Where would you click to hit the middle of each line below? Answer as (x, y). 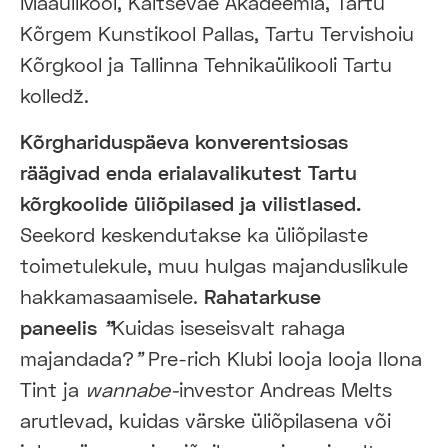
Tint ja (52, 388)
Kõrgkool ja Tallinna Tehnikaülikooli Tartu (206, 63)
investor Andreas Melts (285, 388)
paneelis (58, 326)
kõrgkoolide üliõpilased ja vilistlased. (190, 202)
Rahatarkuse (262, 295)
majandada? (77, 357)
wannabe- (132, 388)
